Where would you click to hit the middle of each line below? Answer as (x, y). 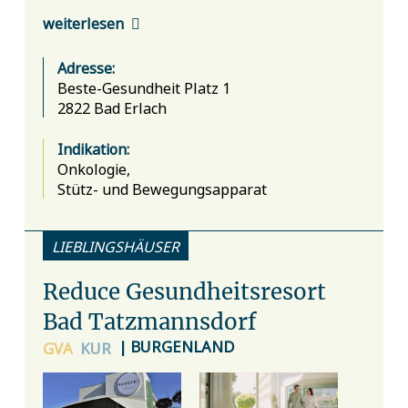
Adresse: (86, 67)
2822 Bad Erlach (112, 107)
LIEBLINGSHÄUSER (115, 245)
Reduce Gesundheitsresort (184, 291)
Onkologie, (95, 168)
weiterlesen (83, 23)
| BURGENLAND (177, 346)
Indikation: (93, 148)
